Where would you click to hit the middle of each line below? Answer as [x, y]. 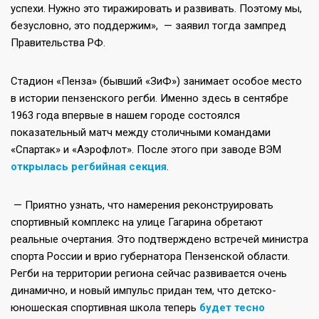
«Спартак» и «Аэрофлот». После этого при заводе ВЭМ [146, 149]
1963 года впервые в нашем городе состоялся [125, 115]
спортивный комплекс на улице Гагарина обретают [137, 222]
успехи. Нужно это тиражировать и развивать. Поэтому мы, [156, 8]
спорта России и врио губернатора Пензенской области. [150, 256]
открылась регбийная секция [89, 166]
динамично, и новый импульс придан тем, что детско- [143, 290]
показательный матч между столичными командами [141, 132]
